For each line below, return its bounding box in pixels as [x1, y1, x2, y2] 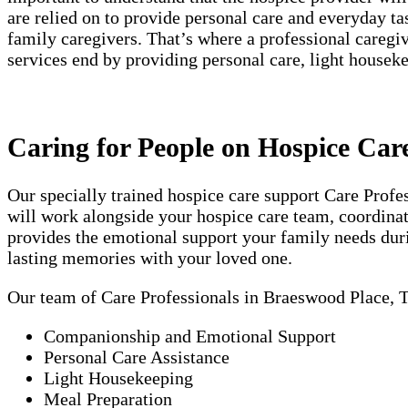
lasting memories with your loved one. [7, 248, 292, 269]
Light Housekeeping [44, 368, 193, 389]
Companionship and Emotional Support [44, 326, 336, 347]
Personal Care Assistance [44, 347, 229, 368]
